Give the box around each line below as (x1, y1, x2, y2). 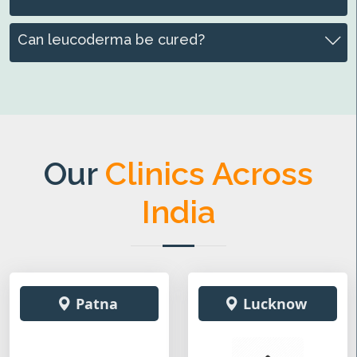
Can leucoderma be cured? (18, 31, 205, 48)
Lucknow (243, 293, 307, 313)
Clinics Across (105, 155, 313, 192)
